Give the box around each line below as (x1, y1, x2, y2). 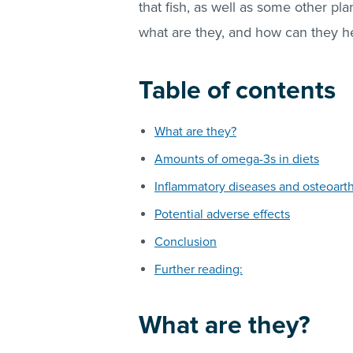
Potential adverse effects (154, 206, 290, 223)
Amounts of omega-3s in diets (154, 151, 319, 168)
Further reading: (154, 262, 243, 278)
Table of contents (139, 76, 336, 107)
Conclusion (154, 234, 217, 251)
